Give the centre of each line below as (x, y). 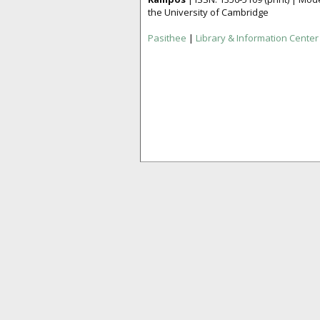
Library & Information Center (257, 37)
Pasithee (167, 37)
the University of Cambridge (208, 12)
